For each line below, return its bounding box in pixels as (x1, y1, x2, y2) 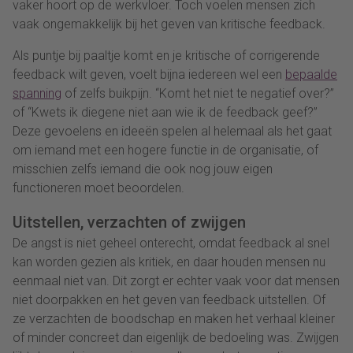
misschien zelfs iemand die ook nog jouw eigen (13, 161, 273, 176)
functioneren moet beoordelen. (13, 180, 184, 195)
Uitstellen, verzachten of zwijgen (13, 212, 246, 232)
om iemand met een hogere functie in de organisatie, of (13, 142, 318, 158)
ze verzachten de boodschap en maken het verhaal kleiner (13, 310, 335, 326)
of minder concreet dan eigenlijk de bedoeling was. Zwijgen (13, 329, 339, 345)
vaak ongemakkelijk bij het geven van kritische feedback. (13, 16, 325, 32)
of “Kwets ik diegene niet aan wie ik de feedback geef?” (13, 104, 318, 120)
